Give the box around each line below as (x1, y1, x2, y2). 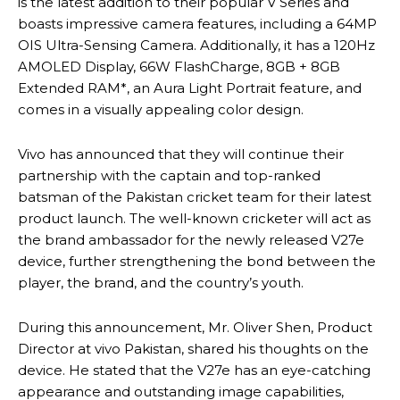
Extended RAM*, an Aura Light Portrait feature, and (18, 79, 362, 96)
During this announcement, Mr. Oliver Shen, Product (18, 318, 372, 336)
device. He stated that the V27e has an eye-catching (18, 361, 371, 379)
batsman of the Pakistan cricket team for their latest (18, 187, 371, 205)
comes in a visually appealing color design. (18, 100, 304, 118)
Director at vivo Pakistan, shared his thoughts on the (18, 339, 369, 357)
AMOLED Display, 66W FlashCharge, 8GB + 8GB (18, 57, 340, 75)
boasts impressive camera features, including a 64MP (18, 14, 377, 32)
